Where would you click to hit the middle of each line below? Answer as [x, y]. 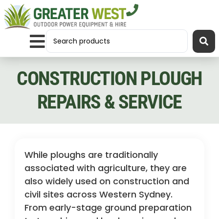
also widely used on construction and [107, 181]
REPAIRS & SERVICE [109, 102]
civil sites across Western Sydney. [99, 195]
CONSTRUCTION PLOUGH [109, 79]
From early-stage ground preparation [108, 208]
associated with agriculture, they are [106, 168]
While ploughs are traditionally [91, 155]
